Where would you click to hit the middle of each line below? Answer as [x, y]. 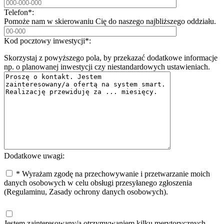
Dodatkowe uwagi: [34, 155]
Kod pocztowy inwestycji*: [47, 40]
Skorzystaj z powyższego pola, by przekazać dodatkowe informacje [111, 57]
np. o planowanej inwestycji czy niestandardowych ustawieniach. [107, 66]
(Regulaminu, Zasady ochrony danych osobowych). [86, 191]
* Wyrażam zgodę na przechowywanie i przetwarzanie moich [112, 173]
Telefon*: [19, 12]
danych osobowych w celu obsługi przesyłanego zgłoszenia [98, 182]
